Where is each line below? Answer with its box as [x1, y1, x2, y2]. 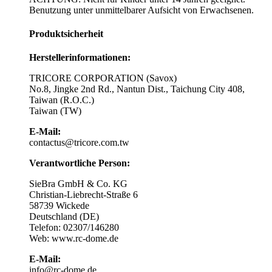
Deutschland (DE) [29, 211, 99, 222]
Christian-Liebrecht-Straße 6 [29, 189, 138, 200]
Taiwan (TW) [29, 106, 81, 117]
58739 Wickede [29, 200, 89, 211]
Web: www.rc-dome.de [29, 233, 118, 244]
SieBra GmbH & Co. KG [29, 178, 127, 189]
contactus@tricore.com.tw [29, 137, 129, 148]
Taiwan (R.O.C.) [29, 95, 94, 106]
